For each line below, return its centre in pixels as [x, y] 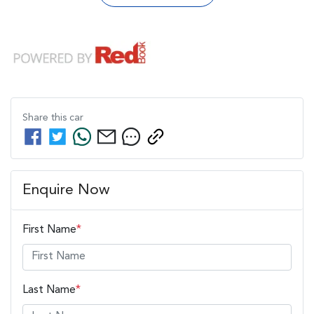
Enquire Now [66, 190]
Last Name [49, 290]
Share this [46, 117]
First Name [49, 230]
